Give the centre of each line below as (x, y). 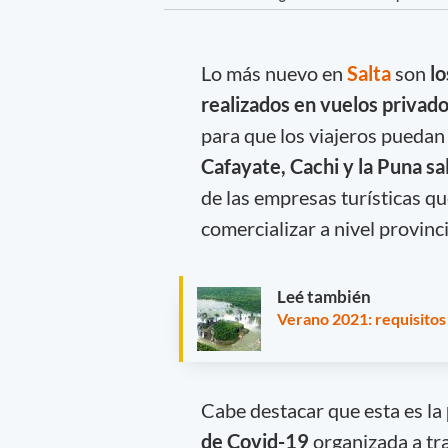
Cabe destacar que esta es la (323, 409)
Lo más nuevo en (273, 72)
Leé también (324, 297)
